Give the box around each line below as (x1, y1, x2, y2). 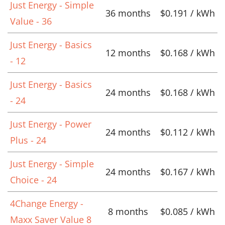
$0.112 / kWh (160, 126, 215, 138)
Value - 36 (10, 15, 52, 27)
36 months (105, 7, 151, 19)
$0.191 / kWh (160, 7, 215, 19)
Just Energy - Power (10, 118, 91, 130)
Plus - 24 (10, 134, 46, 146)
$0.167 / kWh (160, 165, 215, 178)
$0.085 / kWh (160, 205, 215, 217)
